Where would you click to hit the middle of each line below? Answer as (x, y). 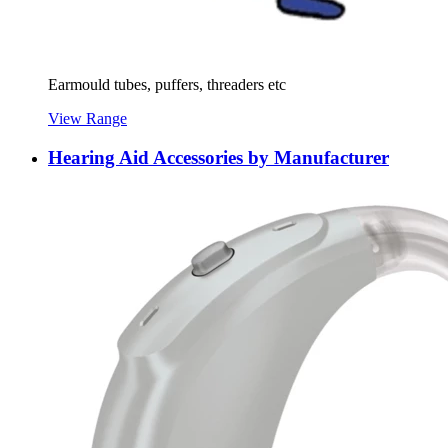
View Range (87, 118)
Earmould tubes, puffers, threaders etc (167, 84)
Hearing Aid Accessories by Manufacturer (218, 157)
